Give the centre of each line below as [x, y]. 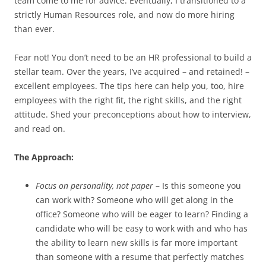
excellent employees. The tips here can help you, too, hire [129, 86]
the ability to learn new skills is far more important [137, 243]
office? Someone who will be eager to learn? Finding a [142, 214]
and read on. [40, 129]
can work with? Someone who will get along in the [134, 200]
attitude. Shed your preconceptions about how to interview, [133, 114]
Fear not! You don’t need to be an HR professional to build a [133, 57]
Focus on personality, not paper [94, 186]
